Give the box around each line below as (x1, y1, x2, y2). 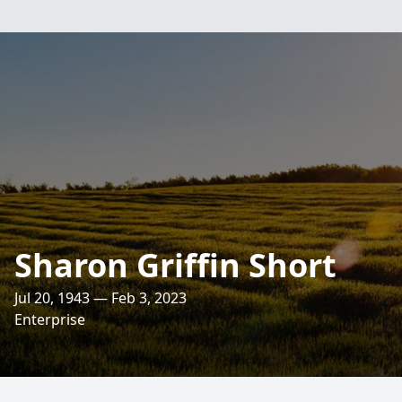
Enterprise (14, 310, 85, 329)
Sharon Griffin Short (14, 243, 336, 287)
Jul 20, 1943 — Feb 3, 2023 (14, 288, 187, 308)
